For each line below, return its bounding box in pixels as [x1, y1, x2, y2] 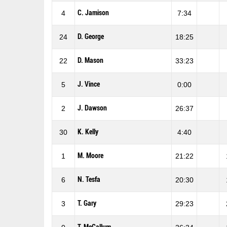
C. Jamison [78, 8, 109, 17]
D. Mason [78, 56, 103, 65]
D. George [78, 32, 104, 41]
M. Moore [78, 151, 103, 160]
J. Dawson [78, 103, 107, 112]
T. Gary [78, 199, 96, 208]
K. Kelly [78, 127, 98, 136]
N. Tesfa [78, 175, 100, 184]
